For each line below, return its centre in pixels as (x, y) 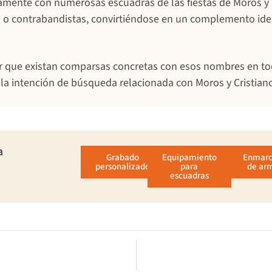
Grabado (123, 157)
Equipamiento (189, 157)
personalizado (123, 166)
